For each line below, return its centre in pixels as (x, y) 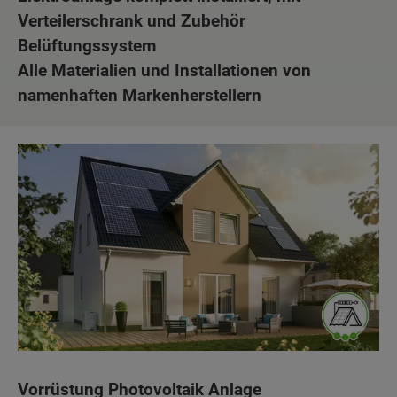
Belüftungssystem (87, 45)
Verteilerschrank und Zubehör (132, 20)
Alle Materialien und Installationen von (164, 70)
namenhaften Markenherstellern (140, 95)
